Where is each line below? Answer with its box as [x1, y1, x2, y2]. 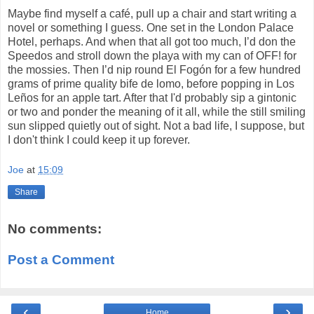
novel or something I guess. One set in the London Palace [8, 21, 294, 34]
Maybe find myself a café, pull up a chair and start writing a [8, 7, 296, 20]
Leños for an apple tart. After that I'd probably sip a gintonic [8, 91, 296, 104]
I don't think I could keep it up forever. [8, 133, 190, 146]
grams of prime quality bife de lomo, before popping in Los [8, 77, 294, 90]
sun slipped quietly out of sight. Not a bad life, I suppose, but [8, 119, 304, 132]
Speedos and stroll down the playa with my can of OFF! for [8, 49, 296, 62]
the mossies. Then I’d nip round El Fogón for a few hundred [8, 63, 301, 76]
